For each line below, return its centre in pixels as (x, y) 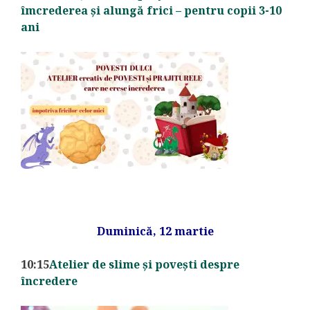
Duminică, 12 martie (155, 231)
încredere (49, 281)
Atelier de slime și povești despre (144, 264)
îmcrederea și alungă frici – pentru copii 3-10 (151, 10)
